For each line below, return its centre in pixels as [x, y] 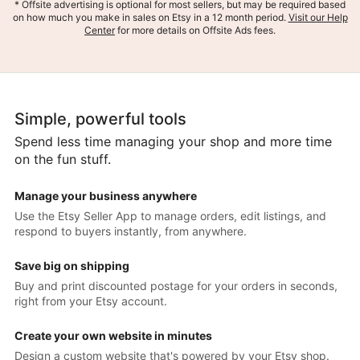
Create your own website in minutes [113, 336]
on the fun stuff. [63, 160]
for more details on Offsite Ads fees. [195, 30]
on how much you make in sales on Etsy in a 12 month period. [150, 17]
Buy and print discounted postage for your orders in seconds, [176, 286]
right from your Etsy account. [91, 301]
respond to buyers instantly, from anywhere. [131, 231]
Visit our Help [318, 17]
